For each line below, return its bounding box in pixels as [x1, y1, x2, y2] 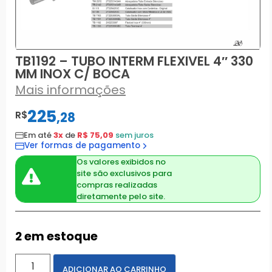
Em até [24, 129, 53, 141]
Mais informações [15, 81, 126, 99]
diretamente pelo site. [76, 190, 165, 202]
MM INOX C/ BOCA [15, 65, 130, 83]
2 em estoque [15, 228, 98, 245]
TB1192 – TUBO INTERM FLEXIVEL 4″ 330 [15, 52, 253, 70]
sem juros [115, 129, 154, 141]
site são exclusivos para [76, 167, 172, 179]
